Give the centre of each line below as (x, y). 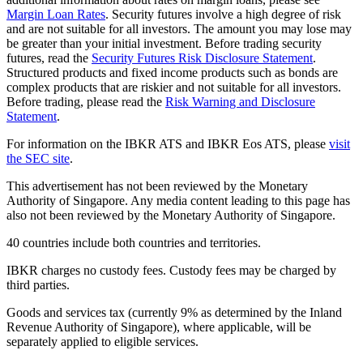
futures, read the (49, 58)
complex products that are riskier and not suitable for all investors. (174, 87)
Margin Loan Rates (56, 14)
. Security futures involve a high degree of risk (223, 14)
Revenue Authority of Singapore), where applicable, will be (159, 327)
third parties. (38, 284)
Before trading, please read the (86, 101)
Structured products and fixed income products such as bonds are (172, 72)
